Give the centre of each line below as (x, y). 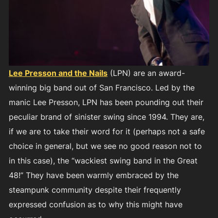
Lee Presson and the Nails (58, 73)
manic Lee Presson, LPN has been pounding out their (106, 102)
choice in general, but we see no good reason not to (105, 146)
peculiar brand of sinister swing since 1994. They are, (106, 117)
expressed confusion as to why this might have (95, 204)
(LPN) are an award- (146, 73)
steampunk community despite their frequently (95, 190)
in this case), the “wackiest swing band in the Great (103, 160)
